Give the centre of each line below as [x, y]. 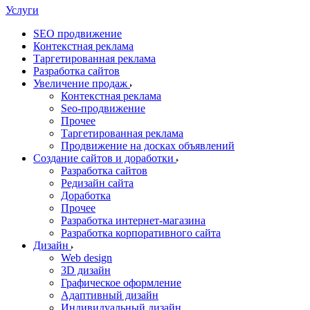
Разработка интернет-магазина [133, 220]
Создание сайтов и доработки [105, 158]
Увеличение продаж [82, 83]
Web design [86, 258]
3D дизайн [86, 270]
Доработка [86, 195]
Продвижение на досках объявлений [148, 146]
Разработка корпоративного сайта [141, 233]
